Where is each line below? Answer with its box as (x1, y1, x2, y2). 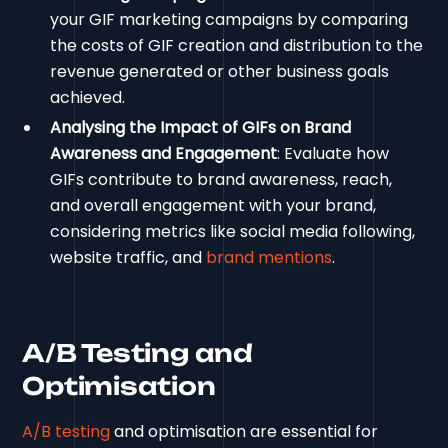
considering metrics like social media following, (50, 220, 416, 244)
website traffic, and (50, 246, 207, 270)
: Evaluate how (277, 142, 390, 166)
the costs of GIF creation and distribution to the (50, 34, 424, 58)
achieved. (50, 86, 126, 110)
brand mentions (206, 246, 333, 270)
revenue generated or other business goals (50, 60, 390, 84)
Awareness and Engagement (50, 142, 278, 166)
